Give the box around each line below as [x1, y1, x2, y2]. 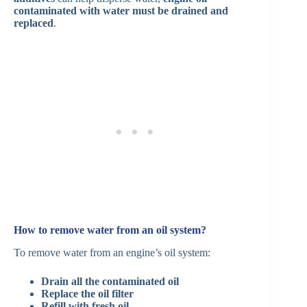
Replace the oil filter [41, 287, 134, 299]
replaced [14, 16, 53, 29]
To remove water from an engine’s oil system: [14, 246, 210, 258]
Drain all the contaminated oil [41, 275, 179, 287]
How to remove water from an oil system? [14, 223, 206, 236]
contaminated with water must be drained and [14, 4, 228, 16]
